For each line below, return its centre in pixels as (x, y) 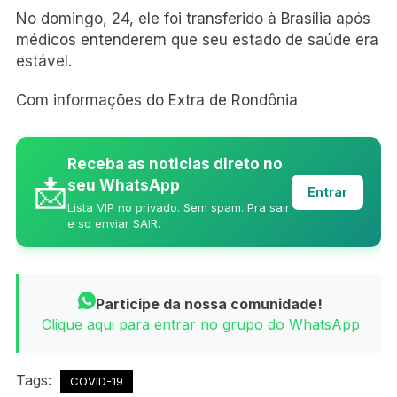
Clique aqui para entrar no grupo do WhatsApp (200, 324)
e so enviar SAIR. (114, 223)
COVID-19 (97, 381)
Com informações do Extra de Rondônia (157, 100)
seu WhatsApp (124, 185)
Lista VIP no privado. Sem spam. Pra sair (179, 207)
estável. (44, 61)
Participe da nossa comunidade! (209, 304)
